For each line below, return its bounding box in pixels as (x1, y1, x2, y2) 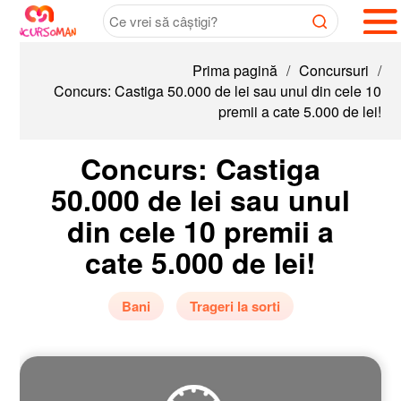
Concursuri (278, 60, 349, 81)
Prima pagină (172, 60, 258, 81)
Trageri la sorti (169, 296, 260, 316)
